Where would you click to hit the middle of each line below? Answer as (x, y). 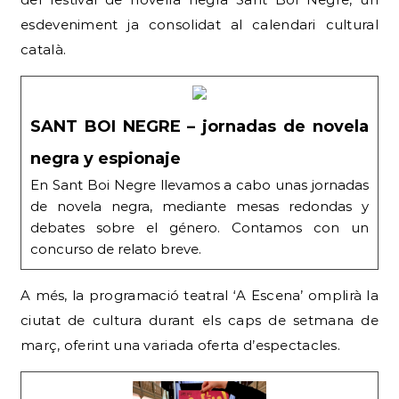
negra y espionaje (106, 159)
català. (44, 50)
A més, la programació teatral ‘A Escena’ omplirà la (199, 296)
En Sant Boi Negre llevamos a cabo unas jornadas (199, 185)
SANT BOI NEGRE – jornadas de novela (199, 127)
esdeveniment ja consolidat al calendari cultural (199, 25)
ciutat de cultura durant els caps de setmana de (199, 321)
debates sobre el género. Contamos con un (199, 228)
